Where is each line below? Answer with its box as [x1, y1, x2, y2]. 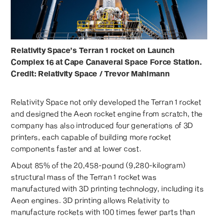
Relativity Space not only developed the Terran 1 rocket [11, 97, 201, 106]
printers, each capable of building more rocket [11, 132, 171, 141]
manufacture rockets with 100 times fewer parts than [11, 207, 195, 216]
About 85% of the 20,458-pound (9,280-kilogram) [11, 160, 186, 169]
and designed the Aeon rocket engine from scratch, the [11, 109, 203, 118]
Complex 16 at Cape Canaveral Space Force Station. [11, 57, 202, 66]
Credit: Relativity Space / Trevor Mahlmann [11, 69, 170, 78]
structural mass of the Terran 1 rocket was [11, 172, 157, 181]
